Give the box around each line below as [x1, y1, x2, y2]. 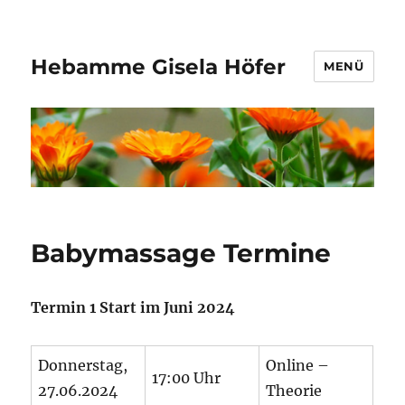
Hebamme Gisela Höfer [31, 53, 287, 80]
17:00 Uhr [152, 369, 221, 388]
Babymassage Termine [31, 238, 332, 269]
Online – [266, 356, 330, 375]
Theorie [266, 381, 323, 400]
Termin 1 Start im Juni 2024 [31, 298, 236, 317]
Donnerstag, [38, 356, 128, 375]
